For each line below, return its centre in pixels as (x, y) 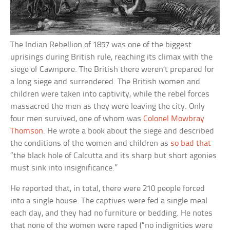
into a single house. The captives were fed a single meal (109, 201)
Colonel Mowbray (174, 119)
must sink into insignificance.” (64, 168)
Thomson (27, 131)
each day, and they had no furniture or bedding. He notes (112, 213)
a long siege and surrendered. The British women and (106, 82)
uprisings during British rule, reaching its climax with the (112, 57)
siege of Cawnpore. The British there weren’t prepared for (112, 69)
